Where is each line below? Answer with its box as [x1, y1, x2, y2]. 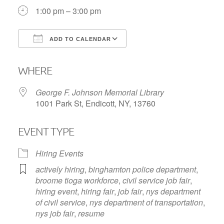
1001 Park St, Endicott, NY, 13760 [35, 97, 155, 109]
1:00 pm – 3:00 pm [35, 5, 101, 17]
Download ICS [35, 51, 87, 63]
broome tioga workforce [35, 174, 118, 186]
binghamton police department [88, 163, 196, 175]
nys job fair [35, 207, 74, 219]
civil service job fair [122, 174, 190, 186]
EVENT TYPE [18, 124, 74, 138]
